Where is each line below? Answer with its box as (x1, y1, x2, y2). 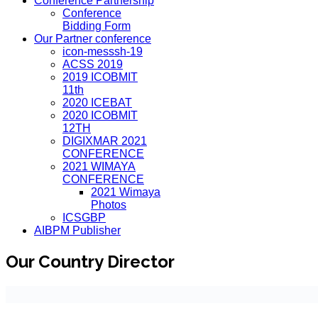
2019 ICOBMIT (62, 71, 138, 83)
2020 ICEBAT (62, 97, 132, 109)
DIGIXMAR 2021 (62, 135, 147, 147)
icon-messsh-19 (62, 45, 143, 57)
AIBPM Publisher (34, 224, 121, 236)
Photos (91, 199, 126, 211)
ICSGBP (62, 212, 106, 224)
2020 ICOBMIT (62, 109, 138, 121)
